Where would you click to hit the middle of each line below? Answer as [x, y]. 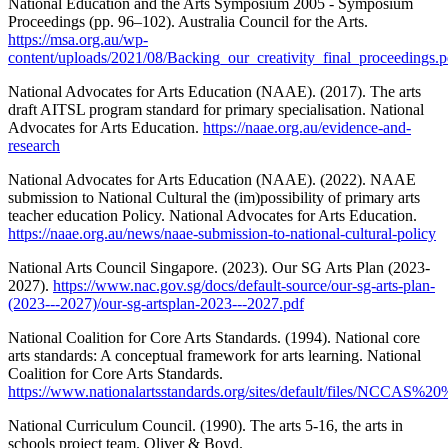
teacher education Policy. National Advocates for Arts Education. [212, 216]
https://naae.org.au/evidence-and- [307, 128]
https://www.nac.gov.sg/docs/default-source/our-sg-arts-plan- [244, 286]
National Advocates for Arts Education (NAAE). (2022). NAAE [212, 180]
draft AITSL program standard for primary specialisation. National [216, 110]
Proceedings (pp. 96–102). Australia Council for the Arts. [188, 22]
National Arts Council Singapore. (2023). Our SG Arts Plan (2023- [219, 268]
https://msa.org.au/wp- [78, 40]
